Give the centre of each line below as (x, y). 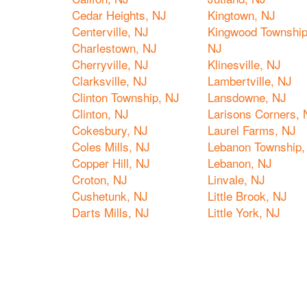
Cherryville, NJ (110, 64)
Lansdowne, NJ (247, 97)
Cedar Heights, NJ (119, 15)
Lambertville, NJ (250, 81)
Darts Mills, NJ (111, 212)
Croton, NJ (100, 179)
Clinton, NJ (100, 113)
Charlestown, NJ (114, 48)
